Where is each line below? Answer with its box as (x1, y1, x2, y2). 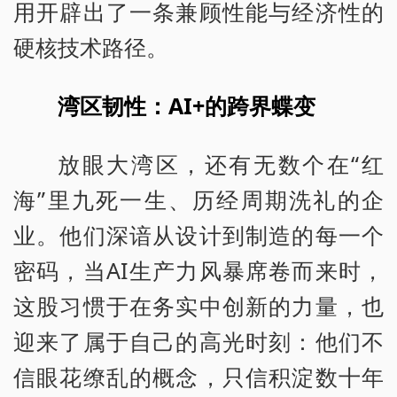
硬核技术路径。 (13, 31, 168, 62)
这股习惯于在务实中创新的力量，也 (13, 290, 384, 321)
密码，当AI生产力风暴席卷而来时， (13, 254, 384, 285)
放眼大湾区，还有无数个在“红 (58, 148, 384, 179)
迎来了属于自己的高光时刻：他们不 (13, 325, 384, 356)
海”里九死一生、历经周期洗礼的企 (13, 183, 384, 214)
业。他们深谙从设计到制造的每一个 (13, 219, 384, 250)
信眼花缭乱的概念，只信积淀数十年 (13, 361, 384, 392)
